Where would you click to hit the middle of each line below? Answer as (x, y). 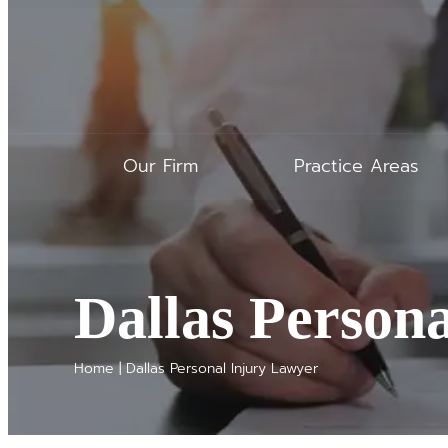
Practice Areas (356, 166)
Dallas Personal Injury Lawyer (222, 368)
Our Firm (160, 166)
